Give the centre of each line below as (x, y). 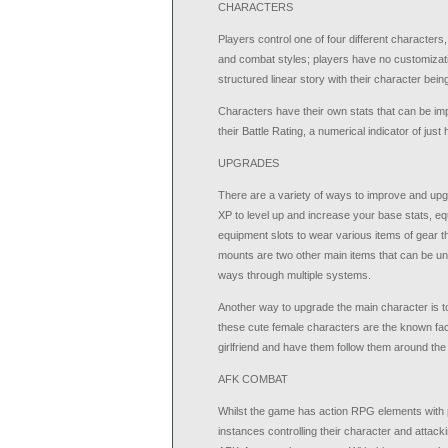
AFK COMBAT (253, 379)
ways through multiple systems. (294, 275)
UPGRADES (248, 163)
